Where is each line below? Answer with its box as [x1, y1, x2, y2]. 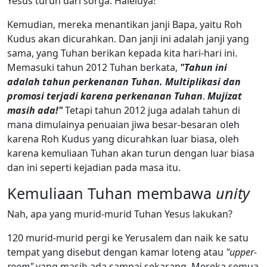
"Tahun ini [180, 60, 227, 74]
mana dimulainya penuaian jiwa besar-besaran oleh [7, 117, 240, 131]
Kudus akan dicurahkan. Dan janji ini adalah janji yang [7, 32, 249, 45]
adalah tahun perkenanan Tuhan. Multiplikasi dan [7, 74, 241, 88]
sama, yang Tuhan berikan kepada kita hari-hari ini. [7, 46, 237, 60]
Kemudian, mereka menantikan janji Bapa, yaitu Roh [7, 17, 242, 31]
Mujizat [207, 89, 242, 103]
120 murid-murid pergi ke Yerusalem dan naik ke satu [7, 231, 249, 244]
